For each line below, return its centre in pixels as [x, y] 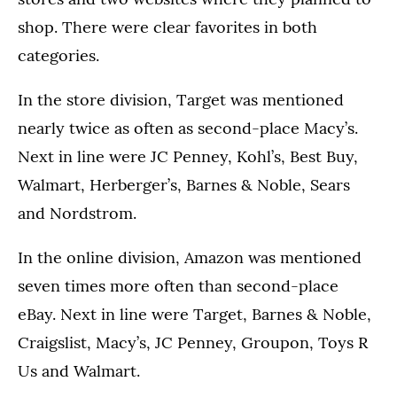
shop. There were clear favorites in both [167, 27]
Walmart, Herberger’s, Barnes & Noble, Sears [184, 185]
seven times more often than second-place [178, 286]
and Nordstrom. [77, 213]
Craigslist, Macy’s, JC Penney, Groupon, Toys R [193, 343]
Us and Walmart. [79, 371]
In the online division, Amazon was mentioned [190, 257]
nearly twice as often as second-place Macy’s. [188, 128]
